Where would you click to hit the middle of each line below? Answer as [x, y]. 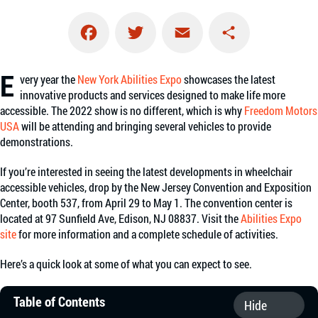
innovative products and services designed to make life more [153, 95]
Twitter [133, 71]
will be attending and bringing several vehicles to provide [145, 126]
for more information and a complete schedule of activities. [147, 234]
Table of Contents [59, 301]
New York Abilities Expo [130, 79]
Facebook [86, 71]
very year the [49, 79]
